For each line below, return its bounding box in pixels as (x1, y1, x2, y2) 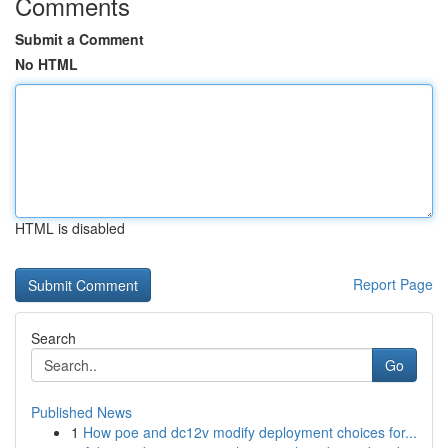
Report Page (353, 274, 433, 294)
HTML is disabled (15, 218, 125, 238)
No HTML (15, 54, 78, 74)
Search (31, 328, 76, 348)
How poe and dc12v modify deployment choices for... (83, 422, 417, 442)
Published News (31, 402, 132, 422)
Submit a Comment (15, 29, 144, 49)
